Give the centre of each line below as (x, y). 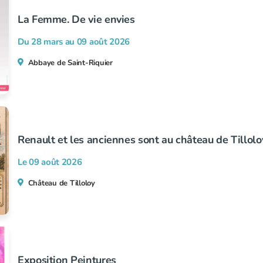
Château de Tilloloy (61, 183)
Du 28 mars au (47, 42)
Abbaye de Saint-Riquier (70, 63)
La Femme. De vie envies (76, 19)
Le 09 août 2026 (50, 162)
